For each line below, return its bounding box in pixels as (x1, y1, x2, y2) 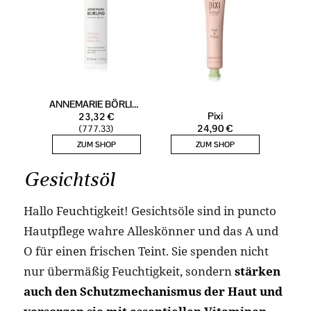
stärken (234, 262, 280, 279)
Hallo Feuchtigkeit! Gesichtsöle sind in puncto (23, 202, 276, 219)
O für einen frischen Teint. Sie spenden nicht (23, 242, 269, 259)
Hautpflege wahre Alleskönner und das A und (23, 222, 278, 239)
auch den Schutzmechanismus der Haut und (23, 283, 283, 299)
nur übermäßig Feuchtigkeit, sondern (23, 262, 235, 279)
